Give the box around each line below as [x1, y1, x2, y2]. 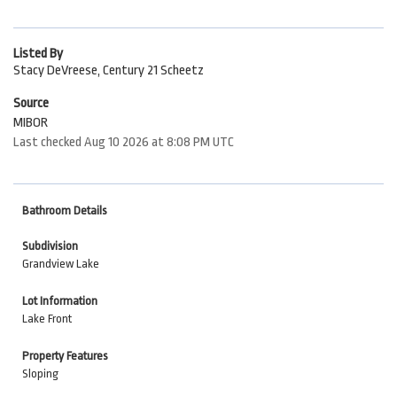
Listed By [13, 46, 63, 61]
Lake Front [22, 312, 72, 325]
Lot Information [22, 294, 97, 307]
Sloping [22, 367, 58, 380]
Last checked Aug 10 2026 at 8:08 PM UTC [13, 135, 234, 150]
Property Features [22, 349, 108, 362]
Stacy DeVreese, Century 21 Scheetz [13, 63, 204, 78]
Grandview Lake [22, 257, 99, 270]
